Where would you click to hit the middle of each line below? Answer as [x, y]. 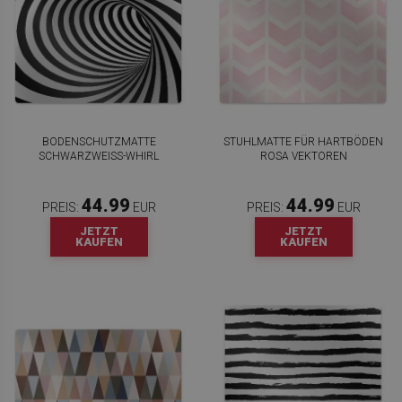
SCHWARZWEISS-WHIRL [99, 156]
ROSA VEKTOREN [303, 156]
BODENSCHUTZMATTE [99, 142]
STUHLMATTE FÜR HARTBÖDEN [303, 142]
